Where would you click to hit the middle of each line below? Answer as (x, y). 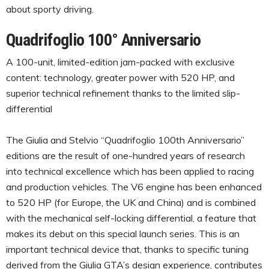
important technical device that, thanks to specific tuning (127, 249)
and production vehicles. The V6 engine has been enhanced (134, 186)
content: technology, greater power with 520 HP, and (120, 77)
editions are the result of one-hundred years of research (125, 155)
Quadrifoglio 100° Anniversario (104, 40)
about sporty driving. (50, 9)
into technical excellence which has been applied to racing (130, 171)
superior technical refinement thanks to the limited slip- (123, 93)
